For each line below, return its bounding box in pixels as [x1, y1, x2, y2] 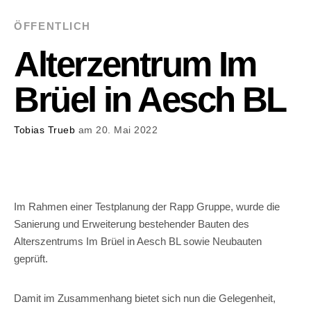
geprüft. [14, 253, 49, 265]
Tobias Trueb [14, 125, 76, 136]
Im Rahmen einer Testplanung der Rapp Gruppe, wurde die [14, 201, 280, 213]
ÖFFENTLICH [14, 19, 91, 32]
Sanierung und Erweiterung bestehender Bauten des [14, 218, 250, 230]
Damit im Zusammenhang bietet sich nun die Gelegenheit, [14, 292, 276, 304]
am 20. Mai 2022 [75, 125, 158, 136]
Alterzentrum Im [14, 44, 256, 85]
